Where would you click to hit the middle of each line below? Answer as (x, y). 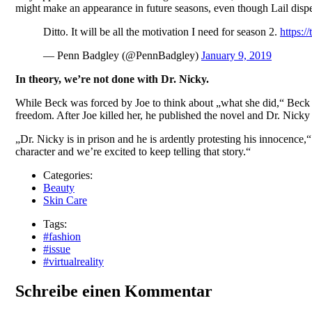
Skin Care (65, 200)
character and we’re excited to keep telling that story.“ (133, 151)
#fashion (62, 236)
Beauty (59, 187)
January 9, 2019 (236, 55)
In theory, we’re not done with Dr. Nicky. (112, 79)
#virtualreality (73, 261)
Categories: (68, 175)
